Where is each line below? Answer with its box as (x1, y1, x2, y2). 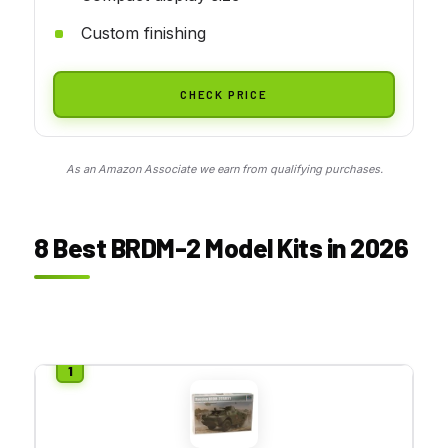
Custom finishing (81, 22, 206, 43)
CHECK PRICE (180, 86, 268, 101)
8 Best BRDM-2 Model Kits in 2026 (34, 231, 408, 263)
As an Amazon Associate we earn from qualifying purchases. (65, 161, 383, 176)
